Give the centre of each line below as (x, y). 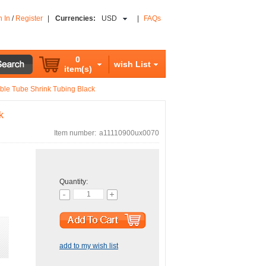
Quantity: (74, 182)
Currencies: (75, 18)
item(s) (78, 69)
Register (29, 18)
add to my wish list (89, 246)
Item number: (75, 133)
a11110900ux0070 (129, 133)
